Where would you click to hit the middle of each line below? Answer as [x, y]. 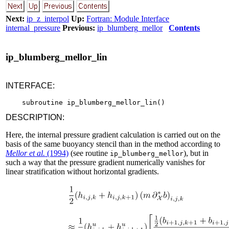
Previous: [79, 28]
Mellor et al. [26, 153]
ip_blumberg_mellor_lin [57, 57]
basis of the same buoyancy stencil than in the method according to [113, 144]
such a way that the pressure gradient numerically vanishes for [106, 163]
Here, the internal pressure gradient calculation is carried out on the [113, 135]
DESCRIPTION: [35, 118]
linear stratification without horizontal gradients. [83, 172]
